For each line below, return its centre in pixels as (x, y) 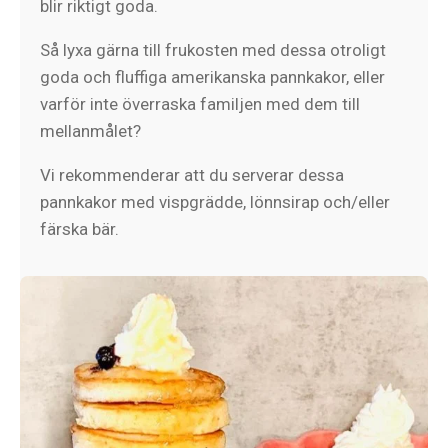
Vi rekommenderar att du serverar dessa (192, 175)
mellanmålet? (90, 131)
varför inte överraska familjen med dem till (200, 104)
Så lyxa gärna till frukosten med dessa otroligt (213, 50)
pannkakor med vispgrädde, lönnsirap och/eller (215, 202)
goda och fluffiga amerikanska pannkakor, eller (212, 77)
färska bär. (79, 229)
